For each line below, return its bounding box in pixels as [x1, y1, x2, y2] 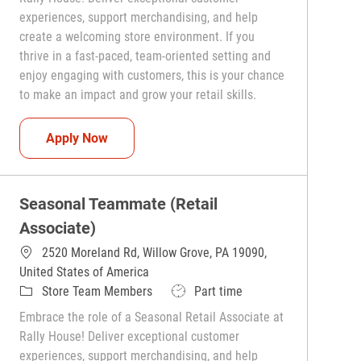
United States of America [19, 264, 150, 280]
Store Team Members [42, 284, 153, 300]
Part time [194, 284, 243, 300]
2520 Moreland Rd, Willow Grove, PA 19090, [42, 245, 268, 261]
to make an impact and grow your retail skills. [19, 87, 257, 103]
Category [19, 283, 66, 299]
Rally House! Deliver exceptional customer [19, 329, 240, 345]
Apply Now [46, 130, 109, 146]
